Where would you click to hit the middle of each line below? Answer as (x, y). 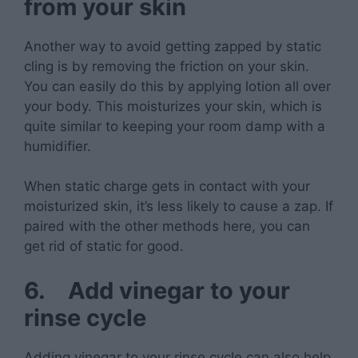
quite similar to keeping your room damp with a (175, 126)
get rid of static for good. (104, 247)
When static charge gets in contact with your (167, 187)
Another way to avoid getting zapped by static (173, 46)
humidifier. (58, 146)
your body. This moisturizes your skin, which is (173, 106)
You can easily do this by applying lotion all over (177, 86)
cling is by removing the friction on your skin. (167, 66)
